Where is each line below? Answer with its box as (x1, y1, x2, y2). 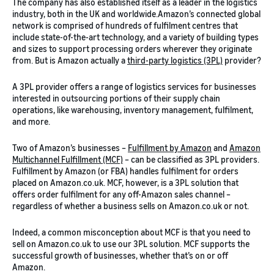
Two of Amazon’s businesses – (12, 143, 128, 154)
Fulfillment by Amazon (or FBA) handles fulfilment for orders (12, 166, 239, 177)
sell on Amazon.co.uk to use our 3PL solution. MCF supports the (12, 239, 250, 250)
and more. (12, 116, 50, 127)
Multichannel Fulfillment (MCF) (12, 154, 123, 165)
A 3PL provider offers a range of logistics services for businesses (12, 81, 256, 92)
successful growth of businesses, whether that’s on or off (12, 250, 228, 261)
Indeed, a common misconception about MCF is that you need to (12, 227, 251, 238)
